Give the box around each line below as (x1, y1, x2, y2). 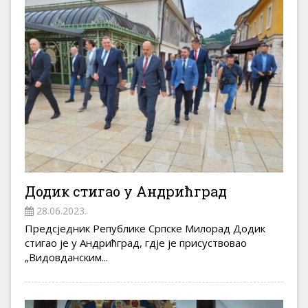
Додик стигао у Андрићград (25, 182, 227, 201)
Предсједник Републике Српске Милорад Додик (25, 221, 265, 236)
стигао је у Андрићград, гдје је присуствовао (25, 236, 247, 250)
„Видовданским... (25, 250, 108, 265)
